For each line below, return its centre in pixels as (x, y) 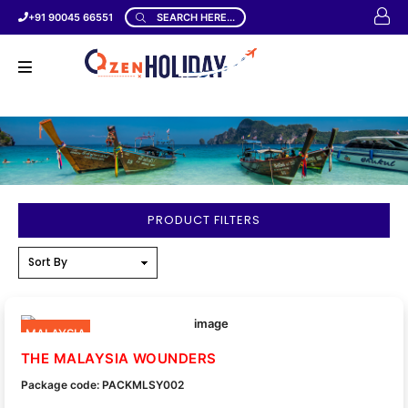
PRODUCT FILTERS (204, 219)
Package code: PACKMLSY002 (102, 385)
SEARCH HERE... (196, 17)
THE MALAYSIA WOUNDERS (119, 359)
